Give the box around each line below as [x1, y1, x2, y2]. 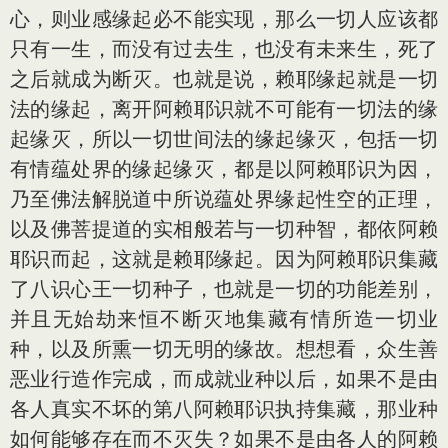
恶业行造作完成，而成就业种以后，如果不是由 [10, 366, 438, 391]
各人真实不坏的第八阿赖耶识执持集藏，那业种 [10, 396, 438, 421]
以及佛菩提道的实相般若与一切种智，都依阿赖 [10, 216, 438, 241]
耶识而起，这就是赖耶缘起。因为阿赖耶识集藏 [10, 246, 438, 271]
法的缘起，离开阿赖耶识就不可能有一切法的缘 [10, 96, 438, 121]
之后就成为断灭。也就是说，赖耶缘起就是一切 [10, 66, 438, 91]
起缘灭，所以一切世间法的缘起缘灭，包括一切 [10, 126, 438, 151]
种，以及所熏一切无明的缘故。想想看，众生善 [10, 336, 438, 361]
